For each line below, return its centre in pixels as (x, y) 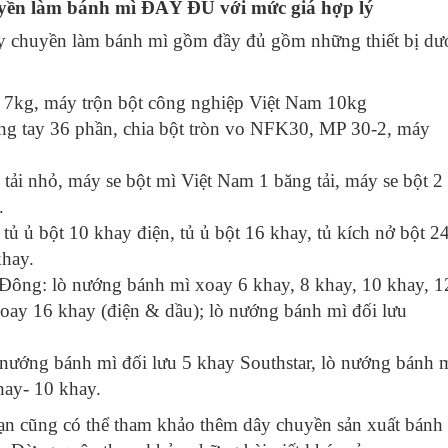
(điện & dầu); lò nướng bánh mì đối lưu (251, 311)
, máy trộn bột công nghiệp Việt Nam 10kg (200, 103)
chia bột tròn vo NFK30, (218, 129)
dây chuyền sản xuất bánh (343, 425)
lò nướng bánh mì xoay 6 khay (171, 285)
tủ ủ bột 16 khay (243, 233)
